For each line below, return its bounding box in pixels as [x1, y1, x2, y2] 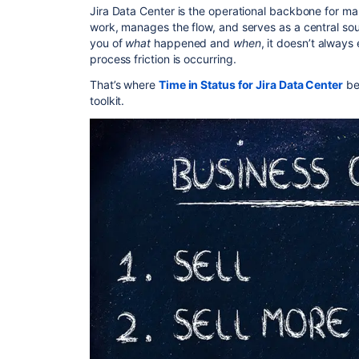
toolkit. [90, 94, 125, 107]
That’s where [90, 78, 159, 91]
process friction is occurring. [90, 52, 236, 66]
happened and [151, 36, 233, 50]
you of [90, 36, 126, 50]
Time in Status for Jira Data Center [158, 78, 343, 91]
